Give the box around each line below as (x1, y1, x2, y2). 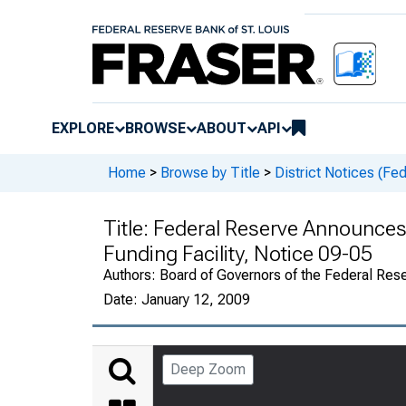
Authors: (103, 266, 159, 284)
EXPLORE (52, 119, 114, 137)
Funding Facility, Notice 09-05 (103, 240, 372, 266)
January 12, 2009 (141, 290, 250, 308)
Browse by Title (160, 164, 260, 182)
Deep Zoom (170, 360, 246, 378)
